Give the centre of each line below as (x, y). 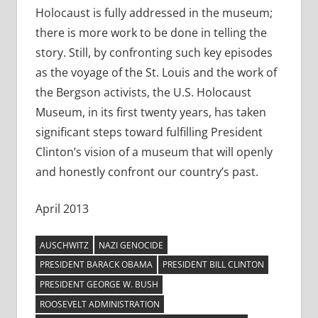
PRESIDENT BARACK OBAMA (96, 265)
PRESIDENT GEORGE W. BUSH (99, 285)
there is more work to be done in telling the (151, 33)
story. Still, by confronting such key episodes (154, 53)
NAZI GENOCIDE (131, 245)
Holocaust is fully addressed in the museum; (154, 13)
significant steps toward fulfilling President (149, 132)
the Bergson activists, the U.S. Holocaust (143, 93)
